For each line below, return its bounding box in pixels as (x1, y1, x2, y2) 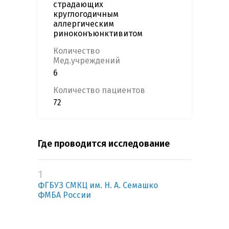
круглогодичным (53, 9, 119, 19)
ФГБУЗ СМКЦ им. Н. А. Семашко (38, 180, 158, 191)
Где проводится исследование (38, 138, 170, 150)
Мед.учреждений (53, 56, 120, 66)
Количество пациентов (53, 85, 145, 96)
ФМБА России (38, 190, 91, 200)
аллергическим (53, 19, 114, 29)
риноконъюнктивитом (53, 29, 143, 39)
